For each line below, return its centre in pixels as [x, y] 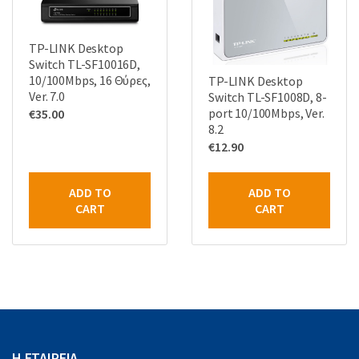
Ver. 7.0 [47, 97]
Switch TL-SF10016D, [85, 65]
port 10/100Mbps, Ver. [266, 113]
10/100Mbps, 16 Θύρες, [90, 81]
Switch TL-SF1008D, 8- [268, 97]
